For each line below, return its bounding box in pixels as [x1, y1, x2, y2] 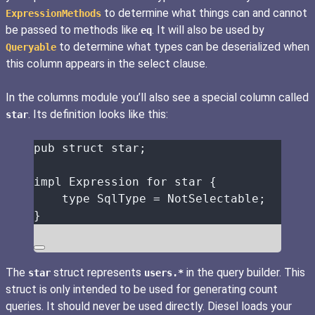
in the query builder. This [184, 266, 305, 280]
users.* [144, 267, 184, 279]
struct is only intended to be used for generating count [6, 283, 278, 297]
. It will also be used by [152, 22, 264, 37]
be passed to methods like [6, 22, 141, 37]
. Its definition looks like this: [28, 107, 168, 121]
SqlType [90, 191, 153, 205]
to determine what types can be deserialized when [56, 39, 309, 53]
